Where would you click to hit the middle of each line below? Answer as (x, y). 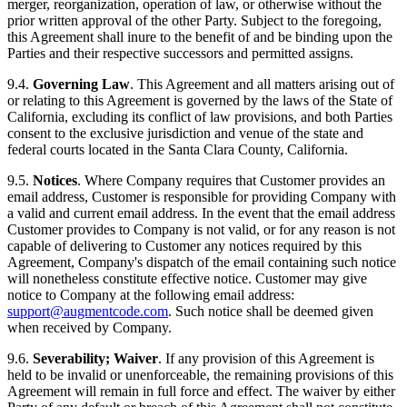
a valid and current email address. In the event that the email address (201, 213)
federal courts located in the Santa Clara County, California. (178, 150)
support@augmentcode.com (88, 312)
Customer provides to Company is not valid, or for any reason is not (201, 230)
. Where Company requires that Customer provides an (231, 181)
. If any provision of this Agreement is (266, 359)
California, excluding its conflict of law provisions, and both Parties (200, 117)
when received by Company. (89, 328)
